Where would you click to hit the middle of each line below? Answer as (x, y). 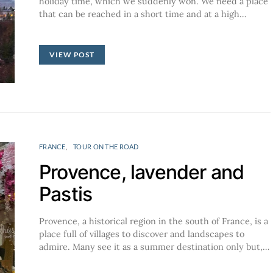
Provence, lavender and (142, 172)
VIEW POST (72, 55)
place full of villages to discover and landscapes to (142, 234)
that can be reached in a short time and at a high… (143, 14)
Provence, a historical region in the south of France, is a (154, 221)
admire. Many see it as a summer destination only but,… (154, 247)
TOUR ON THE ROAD (106, 147)
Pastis (66, 194)
